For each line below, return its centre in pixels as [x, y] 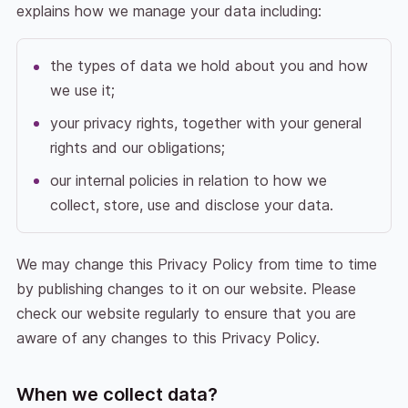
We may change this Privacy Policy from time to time [196, 265]
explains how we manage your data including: [168, 11]
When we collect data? [117, 395]
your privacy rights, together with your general [205, 122]
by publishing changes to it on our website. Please [186, 289]
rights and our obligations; [137, 147]
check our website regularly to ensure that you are [186, 314]
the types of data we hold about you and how [209, 66]
